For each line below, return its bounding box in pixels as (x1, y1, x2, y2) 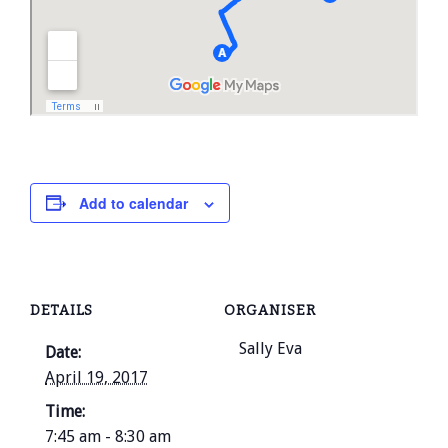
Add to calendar (79, 192, 188, 213)
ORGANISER (224, 302, 316, 320)
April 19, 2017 (45, 368, 148, 388)
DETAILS (30, 302, 93, 320)
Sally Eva (239, 339, 302, 359)
